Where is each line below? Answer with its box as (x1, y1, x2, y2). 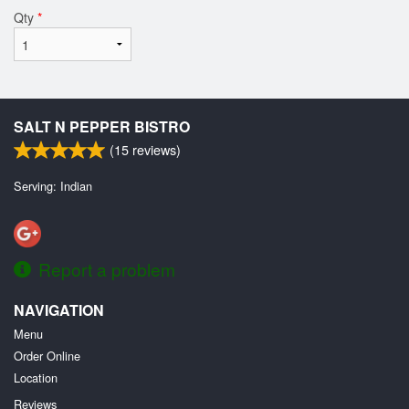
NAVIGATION (14, 299, 104, 320)
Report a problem (38, 256, 175, 281)
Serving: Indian (14, 176, 92, 194)
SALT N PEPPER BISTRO (14, 115, 190, 137)
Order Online (14, 346, 80, 364)
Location (14, 368, 58, 386)
